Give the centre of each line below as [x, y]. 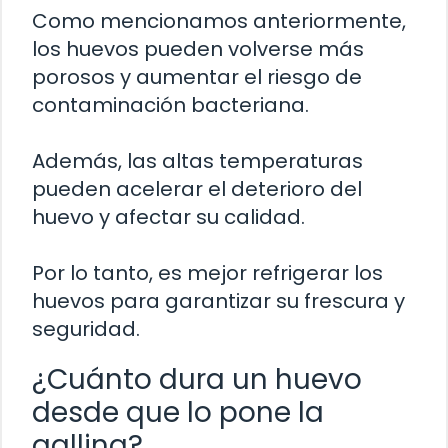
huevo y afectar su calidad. [168, 216]
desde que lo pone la [178, 412]
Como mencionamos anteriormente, [219, 20]
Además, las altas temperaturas [197, 160]
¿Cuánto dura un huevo [197, 379]
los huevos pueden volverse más [198, 48]
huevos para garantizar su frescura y [218, 300]
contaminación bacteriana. [170, 104]
